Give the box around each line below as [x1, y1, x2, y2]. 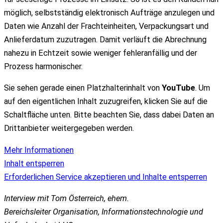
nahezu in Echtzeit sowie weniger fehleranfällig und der [4, 48, 197, 58]
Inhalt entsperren [4, 158, 64, 168]
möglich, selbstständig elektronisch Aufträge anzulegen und [4, 8, 215, 18]
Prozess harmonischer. [4, 62, 83, 72]
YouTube [162, 83, 195, 93]
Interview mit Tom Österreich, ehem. [4, 194, 129, 204]
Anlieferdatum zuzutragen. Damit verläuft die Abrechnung [4, 35, 207, 45]
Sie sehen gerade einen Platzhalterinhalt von [4, 83, 162, 93]
